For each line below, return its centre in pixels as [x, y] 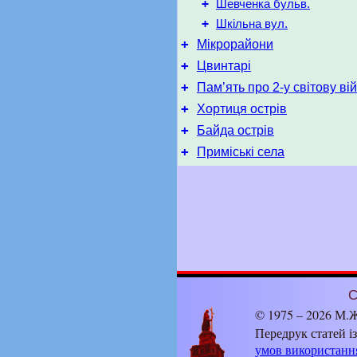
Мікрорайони [235, 44]
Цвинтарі [224, 66]
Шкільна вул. [252, 24]
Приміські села [241, 152]
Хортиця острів [242, 109]
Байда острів [235, 130]
